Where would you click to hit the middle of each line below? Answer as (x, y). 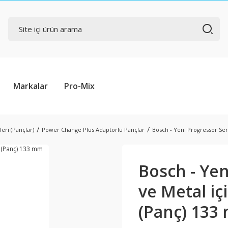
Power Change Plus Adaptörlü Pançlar (93, 130)
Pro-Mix (79, 86)
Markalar (31, 86)
